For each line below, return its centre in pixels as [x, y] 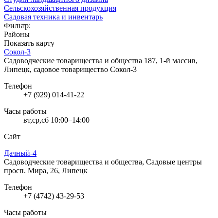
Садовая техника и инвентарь [53, 17]
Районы [17, 34]
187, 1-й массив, [171, 60]
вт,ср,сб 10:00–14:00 [56, 120]
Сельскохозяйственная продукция [60, 8]
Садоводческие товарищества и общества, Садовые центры [103, 162]
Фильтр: [17, 25]
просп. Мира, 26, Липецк [46, 170]
